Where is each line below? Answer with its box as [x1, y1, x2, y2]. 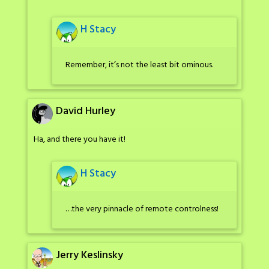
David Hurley [56, 103, 115, 121]
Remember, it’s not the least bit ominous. [65, 58, 213, 72]
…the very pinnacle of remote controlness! [65, 202, 219, 216]
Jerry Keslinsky [56, 247, 123, 265]
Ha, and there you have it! [34, 133, 125, 147]
